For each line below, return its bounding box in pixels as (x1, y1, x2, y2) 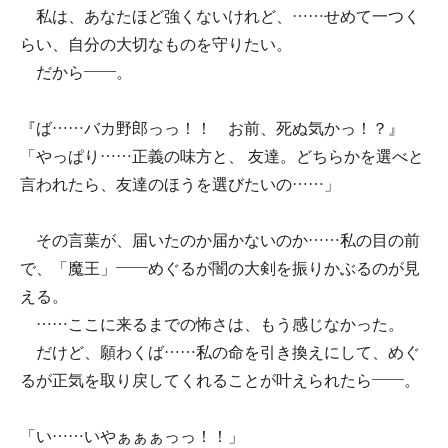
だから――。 (20, 64, 132, 81)
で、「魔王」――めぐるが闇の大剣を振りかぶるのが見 (20, 260, 420, 277)
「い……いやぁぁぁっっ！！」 (20, 428, 244, 445)
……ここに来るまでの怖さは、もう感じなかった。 (20, 316, 404, 333)
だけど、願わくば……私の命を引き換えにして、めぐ (20, 344, 420, 361)
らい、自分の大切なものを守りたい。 (20, 36, 292, 53)
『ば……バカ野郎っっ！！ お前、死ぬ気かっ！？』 (20, 120, 404, 137)
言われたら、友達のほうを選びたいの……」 (20, 176, 340, 193)
